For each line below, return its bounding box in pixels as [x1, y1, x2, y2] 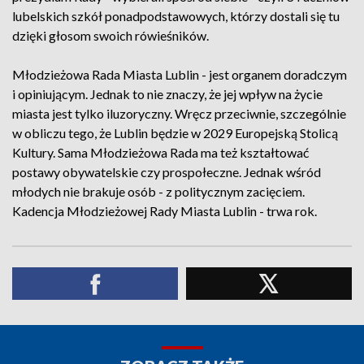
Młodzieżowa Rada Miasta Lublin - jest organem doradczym [12, 67, 347, 82]
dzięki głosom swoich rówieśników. [12, 28, 209, 43]
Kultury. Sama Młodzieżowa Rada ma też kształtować [12, 145, 309, 160]
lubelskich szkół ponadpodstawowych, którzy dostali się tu [12, 8, 340, 24]
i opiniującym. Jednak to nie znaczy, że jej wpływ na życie [12, 86, 323, 102]
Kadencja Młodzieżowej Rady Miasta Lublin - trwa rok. [12, 203, 317, 219]
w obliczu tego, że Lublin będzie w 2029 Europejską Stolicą [12, 125, 338, 141]
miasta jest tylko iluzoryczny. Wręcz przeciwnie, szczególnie [12, 106, 346, 121]
